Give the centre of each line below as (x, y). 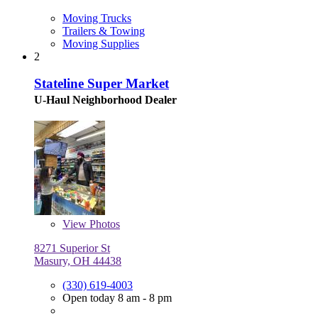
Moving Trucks (97, 18)
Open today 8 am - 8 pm (117, 298)
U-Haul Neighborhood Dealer (105, 100)
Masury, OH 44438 (78, 261)
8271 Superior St (72, 248)
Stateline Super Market (102, 84)
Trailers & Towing (104, 31)
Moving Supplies (101, 43)
